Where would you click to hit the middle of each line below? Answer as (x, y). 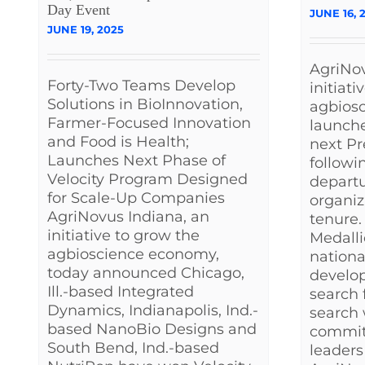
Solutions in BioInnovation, (145, 105)
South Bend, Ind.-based (133, 348)
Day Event (79, 10)
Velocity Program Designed (147, 180)
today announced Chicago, (146, 273)
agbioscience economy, (133, 255)
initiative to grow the (123, 236)
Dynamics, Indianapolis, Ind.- (153, 311)
